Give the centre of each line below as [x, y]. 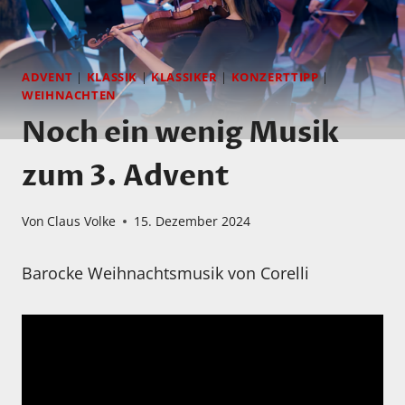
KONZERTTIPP [275, 78]
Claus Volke [82, 221]
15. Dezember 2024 [193, 221]
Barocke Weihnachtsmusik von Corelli [165, 273]
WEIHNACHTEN [69, 96]
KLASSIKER [184, 78]
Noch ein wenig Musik [180, 132]
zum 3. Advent [126, 176]
